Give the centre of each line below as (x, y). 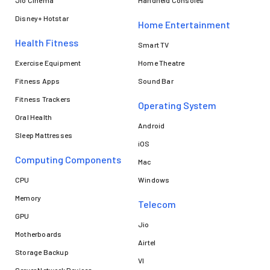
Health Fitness (47, 42)
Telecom (157, 204)
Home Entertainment (184, 24)
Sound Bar (156, 81)
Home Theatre (162, 63)
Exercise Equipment (48, 63)
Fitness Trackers (43, 99)
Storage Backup (42, 252)
